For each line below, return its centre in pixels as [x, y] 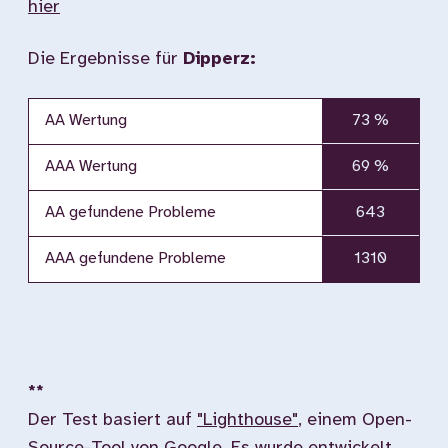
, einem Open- [355, 420]
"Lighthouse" [247, 420]
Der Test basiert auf [112, 420]
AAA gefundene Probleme [135, 258]
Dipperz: [219, 59]
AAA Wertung [91, 166]
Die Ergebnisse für [105, 59]
